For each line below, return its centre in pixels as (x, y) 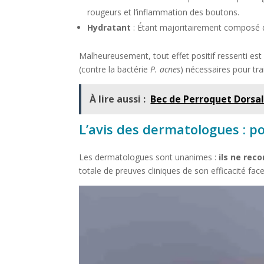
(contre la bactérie (115, 70)
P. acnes (166, 70)
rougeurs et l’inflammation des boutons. (164, 12)
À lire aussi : (118, 99)
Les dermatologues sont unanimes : (149, 157)
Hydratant (109, 28)
